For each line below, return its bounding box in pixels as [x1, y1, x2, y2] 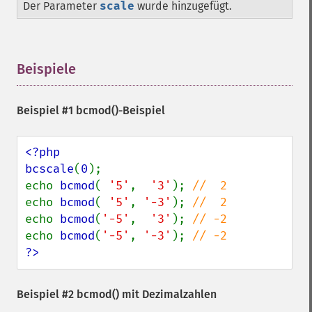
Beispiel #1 [17, 104, 76, 117]
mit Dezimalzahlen [119, 288, 217, 301]
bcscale [25, 162, 74, 176]
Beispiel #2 [17, 288, 77, 301]
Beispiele [17, 61, 76, 77]
